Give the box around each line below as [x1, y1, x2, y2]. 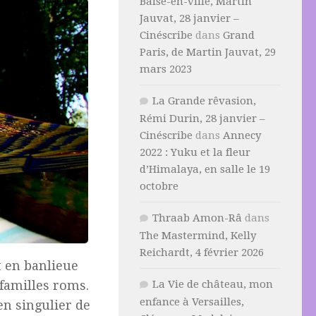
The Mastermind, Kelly [140, 229, 256, 242]
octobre [140, 180, 178, 193]
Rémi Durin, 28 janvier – [140, 112, 265, 125]
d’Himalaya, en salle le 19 [140, 163, 270, 176]
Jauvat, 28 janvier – [140, 12, 239, 25]
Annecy [223, 129, 261, 142]
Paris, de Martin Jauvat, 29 [140, 46, 276, 59]
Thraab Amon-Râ [152, 212, 242, 224]
